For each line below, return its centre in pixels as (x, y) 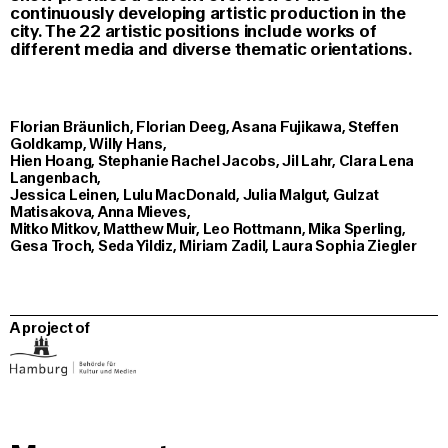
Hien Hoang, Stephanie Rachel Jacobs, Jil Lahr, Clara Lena (212, 162)
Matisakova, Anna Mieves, (100, 213)
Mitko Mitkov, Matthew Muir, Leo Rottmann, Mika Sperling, (208, 230)
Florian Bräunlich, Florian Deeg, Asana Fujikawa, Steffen (204, 128)
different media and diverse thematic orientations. (211, 50)
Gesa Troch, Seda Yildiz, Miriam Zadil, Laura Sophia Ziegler (213, 247)
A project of (50, 329)
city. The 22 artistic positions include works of (193, 32)
